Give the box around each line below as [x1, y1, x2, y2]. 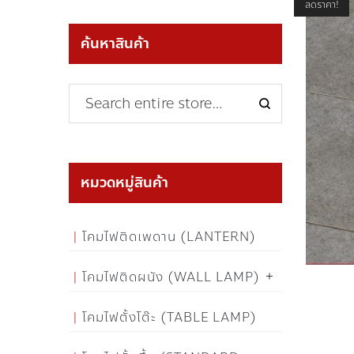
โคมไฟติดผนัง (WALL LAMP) [82, 267, 260, 287]
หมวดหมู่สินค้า [81, 171, 168, 194]
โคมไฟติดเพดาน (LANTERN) [82, 227, 256, 247]
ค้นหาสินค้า [81, 32, 149, 55]
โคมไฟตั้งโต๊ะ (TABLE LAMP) [82, 307, 257, 327]
